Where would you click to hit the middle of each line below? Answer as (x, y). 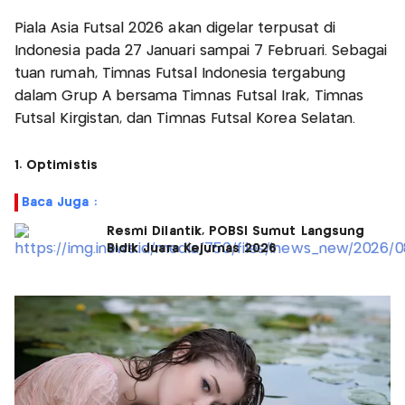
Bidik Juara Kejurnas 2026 (192, 248)
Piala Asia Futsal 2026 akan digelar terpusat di (175, 28)
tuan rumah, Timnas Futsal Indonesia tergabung (180, 73)
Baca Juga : (59, 202)
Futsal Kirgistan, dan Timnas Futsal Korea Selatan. (188, 118)
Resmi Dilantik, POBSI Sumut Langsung (236, 231)
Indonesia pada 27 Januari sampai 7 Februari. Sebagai (201, 51)
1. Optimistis (56, 165)
